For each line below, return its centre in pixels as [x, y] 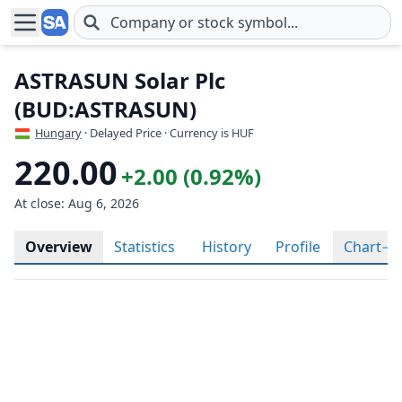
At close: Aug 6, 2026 [77, 203]
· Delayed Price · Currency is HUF [169, 133]
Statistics [144, 247]
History [227, 247]
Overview [59, 247]
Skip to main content [80, 32]
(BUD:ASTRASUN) [105, 109]
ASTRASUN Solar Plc [120, 80]
